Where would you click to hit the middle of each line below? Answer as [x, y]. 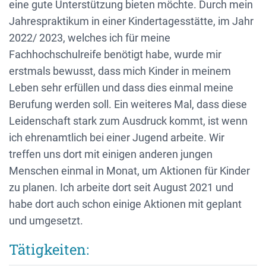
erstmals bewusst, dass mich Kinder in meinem [120, 71]
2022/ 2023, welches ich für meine [90, 37]
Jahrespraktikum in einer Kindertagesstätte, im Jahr [131, 21]
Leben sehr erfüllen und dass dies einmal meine [121, 87]
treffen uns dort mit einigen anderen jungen [111, 154]
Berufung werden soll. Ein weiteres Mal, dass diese [128, 104]
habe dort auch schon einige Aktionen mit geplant [125, 204]
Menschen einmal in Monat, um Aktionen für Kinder [129, 170]
